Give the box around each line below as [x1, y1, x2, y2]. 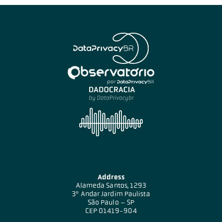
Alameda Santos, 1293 [75, 181, 147, 189]
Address [97, 173, 125, 181]
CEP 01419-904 [85, 207, 137, 215]
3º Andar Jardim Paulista [72, 190, 150, 198]
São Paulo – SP [87, 198, 135, 206]
